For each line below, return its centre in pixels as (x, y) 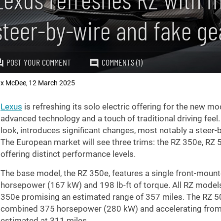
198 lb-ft (116, 185)
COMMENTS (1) (122, 62)
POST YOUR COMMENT (39, 62)
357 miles (164, 197)
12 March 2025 (52, 83)
